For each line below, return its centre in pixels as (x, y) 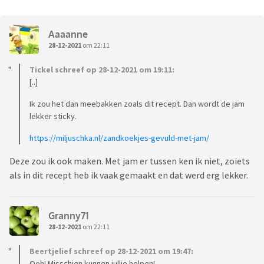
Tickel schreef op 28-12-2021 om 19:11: (102, 70)
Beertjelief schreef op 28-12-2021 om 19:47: (111, 251)
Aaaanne (68, 34)
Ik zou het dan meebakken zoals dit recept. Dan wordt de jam (137, 104)
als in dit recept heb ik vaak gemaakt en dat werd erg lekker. (129, 175)
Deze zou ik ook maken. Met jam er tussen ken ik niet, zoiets (130, 161)
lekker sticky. (53, 116)
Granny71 (68, 215)
